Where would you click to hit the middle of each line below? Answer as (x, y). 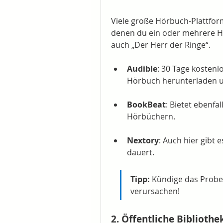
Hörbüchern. (151, 116)
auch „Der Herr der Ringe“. (161, 45)
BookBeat (146, 105)
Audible (142, 69)
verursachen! (155, 191)
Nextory (143, 140)
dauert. (141, 152)
